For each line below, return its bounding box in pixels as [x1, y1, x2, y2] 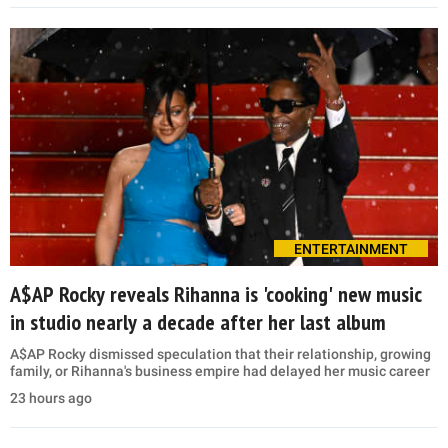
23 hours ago [10, 390, 92, 407]
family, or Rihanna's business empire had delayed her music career [10, 363, 430, 380]
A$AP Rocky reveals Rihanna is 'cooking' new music [10, 280, 422, 309]
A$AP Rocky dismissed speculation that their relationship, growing [10, 346, 431, 363]
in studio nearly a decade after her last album [10, 308, 386, 337]
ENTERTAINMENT [294, 241, 408, 258]
